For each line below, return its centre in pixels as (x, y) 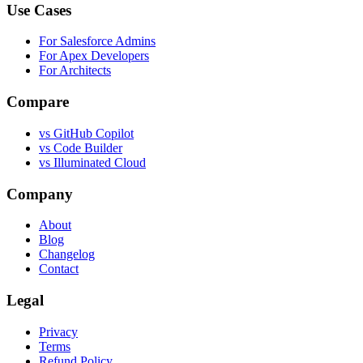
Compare (38, 102)
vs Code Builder (81, 147)
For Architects (75, 70)
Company (40, 194)
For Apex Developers (94, 56)
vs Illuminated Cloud (92, 162)
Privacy (58, 331)
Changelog (67, 254)
